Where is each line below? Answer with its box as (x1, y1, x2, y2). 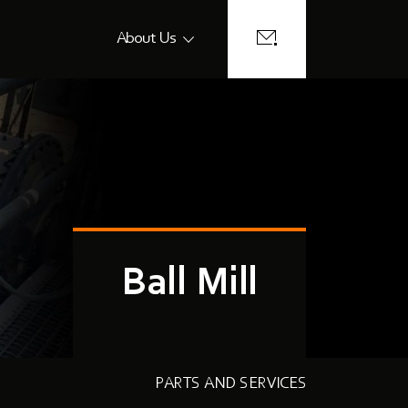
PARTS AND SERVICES (155, 375, 306, 393)
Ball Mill (121, 263, 258, 305)
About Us (116, 31, 176, 47)
